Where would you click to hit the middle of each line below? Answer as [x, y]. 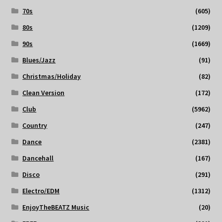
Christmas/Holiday [52, 76]
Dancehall [38, 158]
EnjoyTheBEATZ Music [56, 207]
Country [35, 125]
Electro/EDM [41, 191]
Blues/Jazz [39, 60]
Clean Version [44, 92]
